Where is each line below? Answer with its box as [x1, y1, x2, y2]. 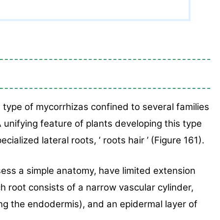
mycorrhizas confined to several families [36, 101, 209, 112]
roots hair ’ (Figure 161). [103, 134, 204, 146]
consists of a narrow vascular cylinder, [28, 182, 193, 193]
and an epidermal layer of [87, 198, 197, 210]
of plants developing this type [75, 117, 202, 129]
